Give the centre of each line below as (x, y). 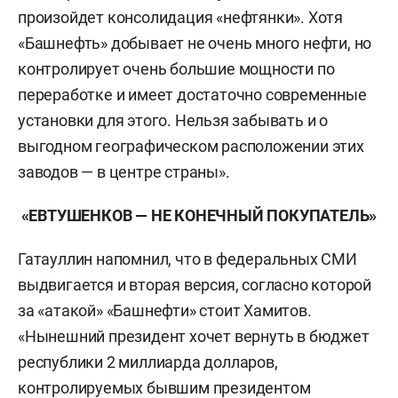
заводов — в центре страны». (124, 172)
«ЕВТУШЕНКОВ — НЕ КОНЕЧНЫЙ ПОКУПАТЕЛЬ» (199, 215)
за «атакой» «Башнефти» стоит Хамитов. (165, 310)
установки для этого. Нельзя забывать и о (173, 120)
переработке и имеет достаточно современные (192, 95)
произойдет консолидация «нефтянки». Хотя (180, 17)
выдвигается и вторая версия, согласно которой (195, 285)
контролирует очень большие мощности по (176, 69)
